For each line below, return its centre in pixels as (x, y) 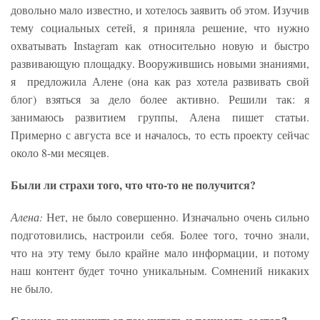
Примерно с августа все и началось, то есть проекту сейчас (160, 135)
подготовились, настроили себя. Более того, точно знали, (160, 235)
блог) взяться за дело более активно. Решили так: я (160, 99)
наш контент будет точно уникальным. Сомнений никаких (160, 271)
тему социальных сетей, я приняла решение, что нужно (160, 28)
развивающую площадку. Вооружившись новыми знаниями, (160, 64)
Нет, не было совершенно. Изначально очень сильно (178, 217)
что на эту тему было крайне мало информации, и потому (160, 253)
